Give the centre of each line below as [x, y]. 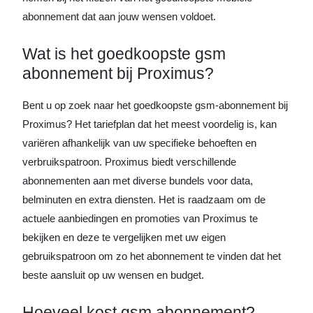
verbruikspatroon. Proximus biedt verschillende [129, 162]
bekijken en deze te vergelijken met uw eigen [124, 237]
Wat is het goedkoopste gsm [124, 54]
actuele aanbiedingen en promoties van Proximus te [140, 218]
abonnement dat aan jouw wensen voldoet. [119, 16]
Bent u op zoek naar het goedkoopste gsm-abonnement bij [155, 105]
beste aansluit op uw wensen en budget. [113, 275]
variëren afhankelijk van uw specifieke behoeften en [139, 143]
